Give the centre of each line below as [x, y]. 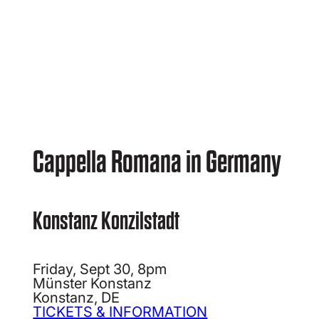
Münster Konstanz [93, 283]
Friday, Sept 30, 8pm [100, 269]
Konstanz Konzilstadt [106, 221]
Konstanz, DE [77, 297]
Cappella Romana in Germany [157, 162]
